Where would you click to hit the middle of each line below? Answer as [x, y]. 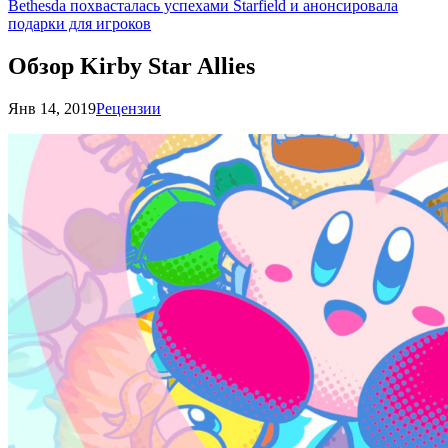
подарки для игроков [79, 23]
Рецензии [128, 108]
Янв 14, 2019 [52, 108]
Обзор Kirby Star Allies [131, 65]
